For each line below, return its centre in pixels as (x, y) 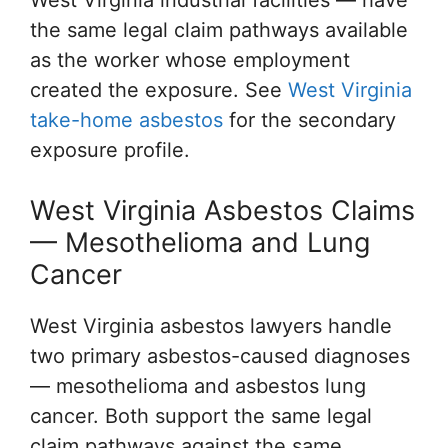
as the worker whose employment (190, 60)
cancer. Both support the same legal (201, 416)
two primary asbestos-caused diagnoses (220, 356)
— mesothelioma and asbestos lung (198, 386)
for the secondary (309, 120)
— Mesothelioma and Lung (200, 242)
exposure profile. (110, 150)
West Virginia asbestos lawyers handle (211, 326)
